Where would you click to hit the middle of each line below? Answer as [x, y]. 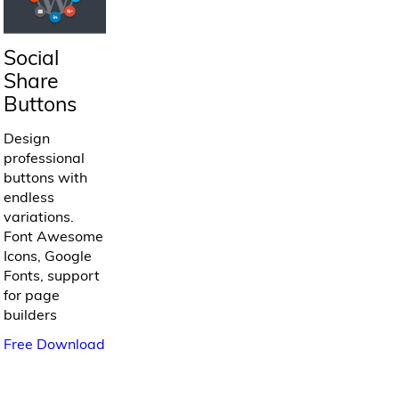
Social [32, 58]
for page [32, 295]
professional [45, 158]
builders [31, 315]
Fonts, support [52, 276]
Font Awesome [54, 236]
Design [27, 138]
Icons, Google [48, 256]
